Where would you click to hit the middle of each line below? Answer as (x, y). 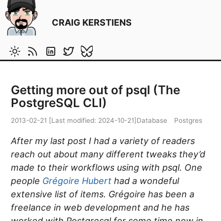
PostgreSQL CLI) (59, 103)
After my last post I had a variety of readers (103, 141)
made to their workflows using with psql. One (107, 167)
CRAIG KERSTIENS (92, 22)
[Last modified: (73, 120)
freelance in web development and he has (100, 207)
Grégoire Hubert (77, 181)
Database (152, 120)
